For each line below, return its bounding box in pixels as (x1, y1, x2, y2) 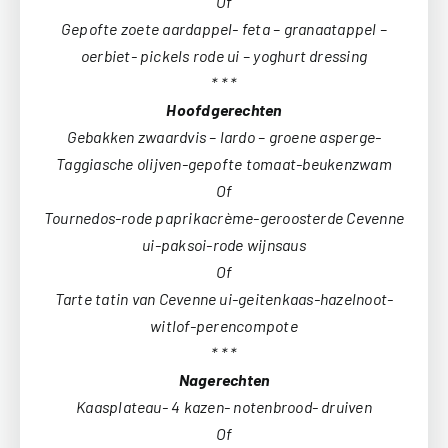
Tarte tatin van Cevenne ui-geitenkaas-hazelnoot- (54, 288, 394, 308)
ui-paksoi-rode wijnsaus (142, 234, 306, 254)
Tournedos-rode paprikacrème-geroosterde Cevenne (43, 207, 405, 227)
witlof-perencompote (150, 315, 298, 335)
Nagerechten (178, 369, 270, 389)
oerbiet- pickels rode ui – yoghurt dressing (80, 45, 368, 65)
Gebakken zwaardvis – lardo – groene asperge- (66, 126, 382, 146)
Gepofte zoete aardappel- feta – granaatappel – (60, 18, 388, 38)
